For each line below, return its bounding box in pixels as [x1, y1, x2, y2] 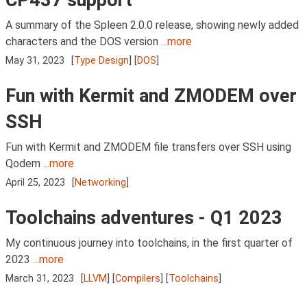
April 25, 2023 [5, 177, 65, 189]
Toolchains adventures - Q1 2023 [5, 207, 282, 230]
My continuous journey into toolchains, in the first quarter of [5, 236, 293, 250]
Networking [75, 177, 127, 189]
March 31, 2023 [5, 273, 74, 285]
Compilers [115, 273, 161, 285]
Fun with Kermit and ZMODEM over [5, 84, 297, 107]
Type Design [74, 54, 130, 66]
